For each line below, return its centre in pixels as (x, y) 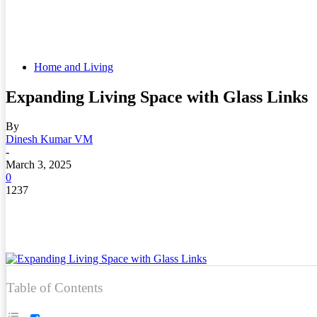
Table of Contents (54, 287)
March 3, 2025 (39, 165)
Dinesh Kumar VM (49, 139)
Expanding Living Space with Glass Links (157, 97)
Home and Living (74, 67)
